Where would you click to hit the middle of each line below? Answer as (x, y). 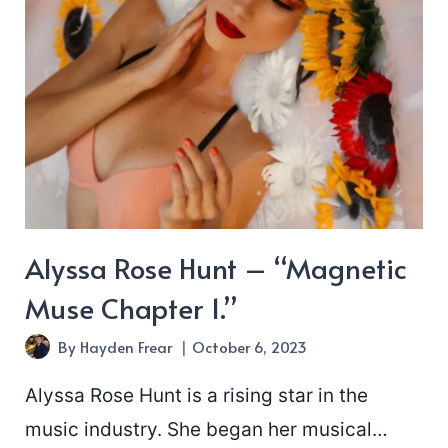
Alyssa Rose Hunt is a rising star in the (197, 396)
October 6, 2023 (249, 347)
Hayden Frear (125, 347)
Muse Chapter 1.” (131, 308)
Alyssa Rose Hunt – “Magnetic (216, 268)
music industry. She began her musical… (207, 430)
